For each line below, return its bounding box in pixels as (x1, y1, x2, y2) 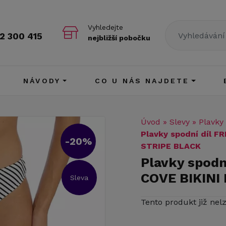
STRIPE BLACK (141, 141, 201, 151)
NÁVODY (23, 76, 61, 85)
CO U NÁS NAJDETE (94, 76, 190, 85)
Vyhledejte (88, 23, 123, 31)
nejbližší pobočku (88, 34, 150, 42)
